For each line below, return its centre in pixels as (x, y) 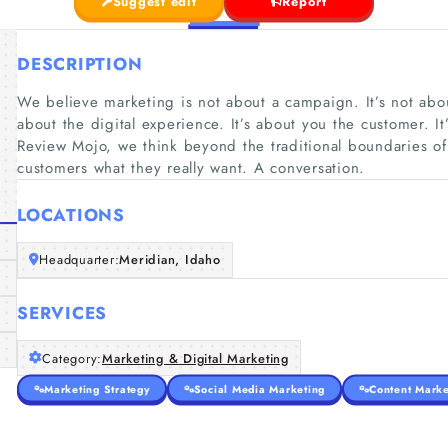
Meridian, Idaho (170, 259)
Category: (72, 358)
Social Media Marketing (259, 388)
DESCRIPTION (80, 64)
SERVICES (62, 313)
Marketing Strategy (97, 388)
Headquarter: (79, 259)
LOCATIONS (71, 214)
